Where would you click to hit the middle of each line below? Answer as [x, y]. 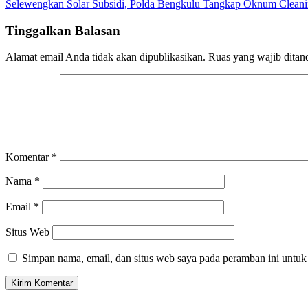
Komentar [29, 157]
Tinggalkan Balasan [63, 30]
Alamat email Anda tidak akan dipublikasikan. [106, 57]
